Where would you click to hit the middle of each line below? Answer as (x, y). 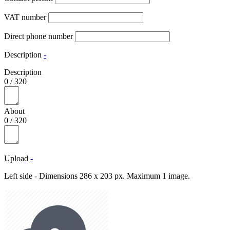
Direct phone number (39, 36)
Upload (16, 158)
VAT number (25, 17)
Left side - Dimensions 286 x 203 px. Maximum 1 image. (97, 176)
